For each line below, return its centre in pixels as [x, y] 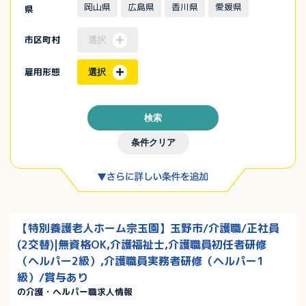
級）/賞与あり [53, 278]
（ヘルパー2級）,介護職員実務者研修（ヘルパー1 [140, 261]
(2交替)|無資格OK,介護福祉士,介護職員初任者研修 [142, 245]
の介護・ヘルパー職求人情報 [75, 292]
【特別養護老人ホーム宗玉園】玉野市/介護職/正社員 [148, 228]
